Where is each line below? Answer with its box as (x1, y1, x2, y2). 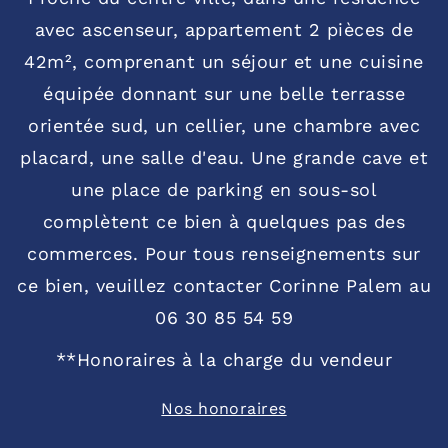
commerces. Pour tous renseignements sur (27, 242, 421, 264)
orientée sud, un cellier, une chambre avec (28, 114, 420, 136)
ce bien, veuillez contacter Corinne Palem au (17, 274, 431, 296)
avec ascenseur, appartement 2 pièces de (34, 18, 414, 40)
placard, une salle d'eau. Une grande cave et (20, 146, 428, 168)
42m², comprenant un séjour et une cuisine (24, 50, 424, 72)
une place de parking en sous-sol (71, 178, 377, 200)
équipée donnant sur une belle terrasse (43, 82, 405, 104)
